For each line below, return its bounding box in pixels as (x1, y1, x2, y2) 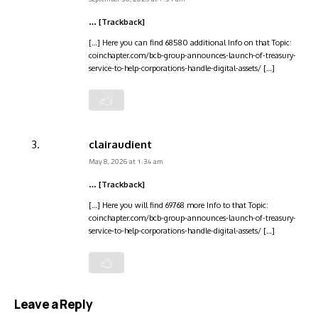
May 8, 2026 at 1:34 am (89, 155, 163, 167)
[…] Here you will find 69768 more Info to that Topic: (89, 199, 268, 210)
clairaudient (89, 137, 152, 150)
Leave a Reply (14, 295, 93, 312)
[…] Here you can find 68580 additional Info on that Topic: (89, 37, 292, 48)
